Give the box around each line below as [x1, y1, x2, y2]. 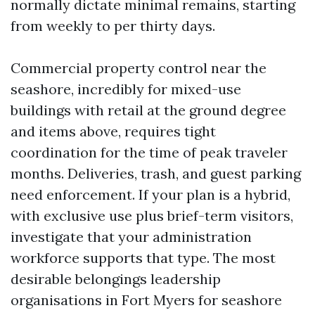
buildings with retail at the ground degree [11, 101, 286, 119]
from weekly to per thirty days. [11, 17, 215, 34]
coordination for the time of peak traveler [11, 143, 288, 161]
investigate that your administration [11, 228, 252, 245]
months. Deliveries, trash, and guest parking [11, 165, 301, 182]
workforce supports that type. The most [11, 249, 276, 266]
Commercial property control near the [11, 59, 266, 77]
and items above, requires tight [11, 122, 216, 140]
